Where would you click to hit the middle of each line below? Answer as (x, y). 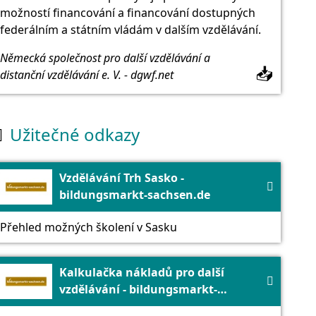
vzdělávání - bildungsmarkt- (138, 289)
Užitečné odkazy (75, 134)
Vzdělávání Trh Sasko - (121, 177)
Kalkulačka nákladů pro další (141, 272)
